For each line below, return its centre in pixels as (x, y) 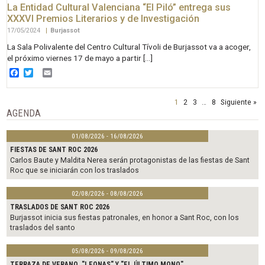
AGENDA (24, 113)
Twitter (48, 73)
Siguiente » (239, 101)
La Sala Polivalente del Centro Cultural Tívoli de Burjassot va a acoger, (129, 46)
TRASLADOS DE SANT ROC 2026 (60, 207)
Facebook (40, 73)
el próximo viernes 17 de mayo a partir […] (80, 58)
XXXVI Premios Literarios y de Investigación (104, 18)
